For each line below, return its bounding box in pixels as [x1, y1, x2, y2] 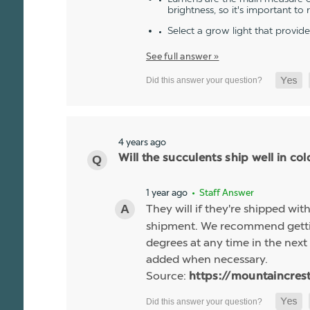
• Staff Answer [190, 188, 254, 199]
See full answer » [146, 51, 219, 62]
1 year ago [146, 187, 188, 199]
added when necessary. [146, 253, 268, 266]
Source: [146, 269, 189, 283]
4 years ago [118, 136, 166, 148]
